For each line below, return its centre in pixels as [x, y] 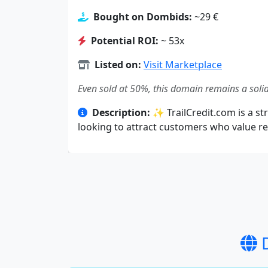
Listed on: [118, 65]
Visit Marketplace [183, 65]
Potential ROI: [125, 41]
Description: [121, 113]
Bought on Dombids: [143, 17]
